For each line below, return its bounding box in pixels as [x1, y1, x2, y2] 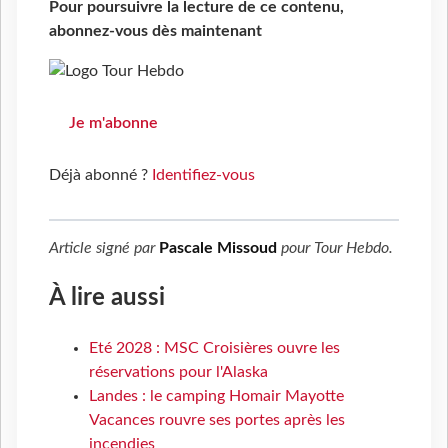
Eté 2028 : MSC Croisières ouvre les [89, 340, 340, 356]
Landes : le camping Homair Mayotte [89, 388, 344, 404]
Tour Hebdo [314, 240, 389, 257]
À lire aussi [49, 286, 165, 311]
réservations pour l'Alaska [89, 364, 268, 380]
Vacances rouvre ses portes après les [89, 412, 345, 428]
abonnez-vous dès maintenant [49, 23, 262, 39]
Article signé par [49, 240, 159, 257]
